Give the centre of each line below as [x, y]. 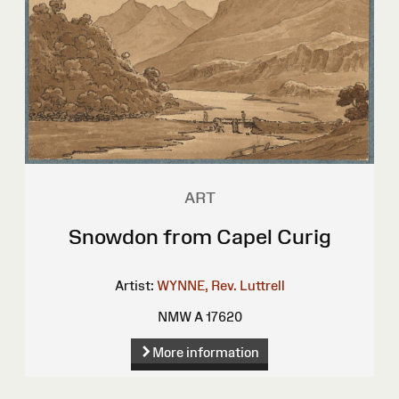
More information [205, 353]
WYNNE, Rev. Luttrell [220, 285]
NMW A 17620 [199, 316]
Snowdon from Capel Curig [199, 236]
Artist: [134, 285]
